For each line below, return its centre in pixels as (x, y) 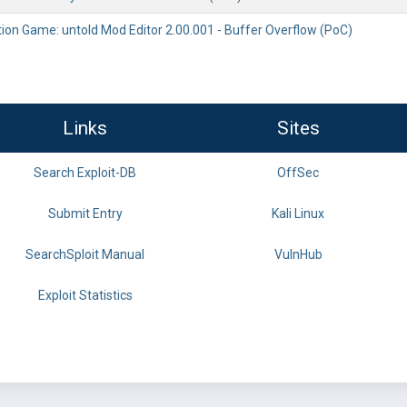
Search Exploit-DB (85, 173)
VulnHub (298, 254)
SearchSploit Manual (85, 254)
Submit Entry (85, 213)
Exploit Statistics (85, 295)
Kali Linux (298, 213)
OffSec (298, 173)
